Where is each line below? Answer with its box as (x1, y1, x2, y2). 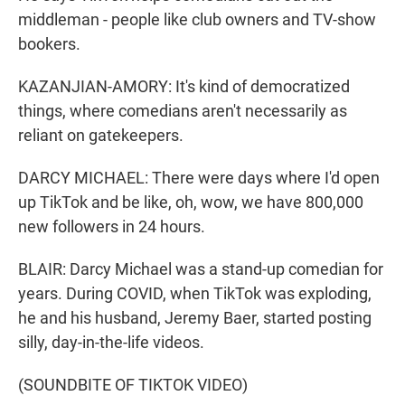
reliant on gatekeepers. (18, 126, 184, 146)
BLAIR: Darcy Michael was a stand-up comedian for (18, 259, 383, 279)
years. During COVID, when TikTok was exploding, (18, 284, 372, 304)
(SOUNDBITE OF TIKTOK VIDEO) (18, 375, 248, 395)
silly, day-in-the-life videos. (18, 333, 204, 353)
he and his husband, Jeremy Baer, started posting (18, 308, 372, 328)
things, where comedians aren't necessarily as (18, 101, 347, 121)
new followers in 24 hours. (18, 217, 205, 237)
